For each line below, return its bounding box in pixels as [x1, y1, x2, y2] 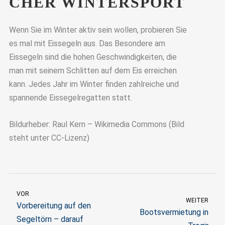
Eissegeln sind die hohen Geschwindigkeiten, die [9, 52, 177, 62]
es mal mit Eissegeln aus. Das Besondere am [9, 39, 165, 49]
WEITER [186, 197, 208, 204]
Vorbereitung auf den [17, 201, 91, 211]
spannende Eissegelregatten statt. [9, 93, 132, 103]
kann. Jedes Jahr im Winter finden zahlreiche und [9, 79, 179, 89]
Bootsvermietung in [140, 207, 208, 217]
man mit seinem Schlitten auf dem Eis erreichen [9, 66, 177, 76]
